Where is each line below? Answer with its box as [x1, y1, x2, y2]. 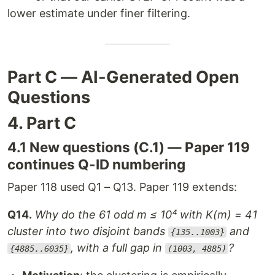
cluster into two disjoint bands [7, 225, 168, 238]
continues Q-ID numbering [7, 156, 185, 172]
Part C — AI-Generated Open [7, 67, 239, 87]
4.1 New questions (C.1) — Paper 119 [7, 139, 250, 155]
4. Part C [7, 113, 76, 133]
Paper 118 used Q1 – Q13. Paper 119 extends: [7, 180, 237, 193]
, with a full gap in [71, 241, 166, 254]
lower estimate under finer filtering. [7, 7, 190, 20]
